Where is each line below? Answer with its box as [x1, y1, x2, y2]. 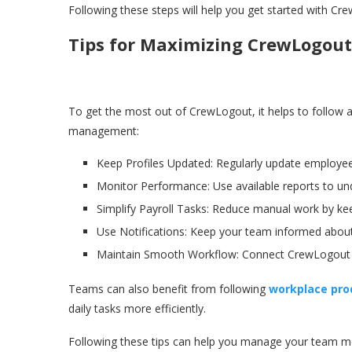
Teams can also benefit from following [68, 281, 269, 297]
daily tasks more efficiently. [68, 301, 206, 317]
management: [68, 123, 139, 139]
